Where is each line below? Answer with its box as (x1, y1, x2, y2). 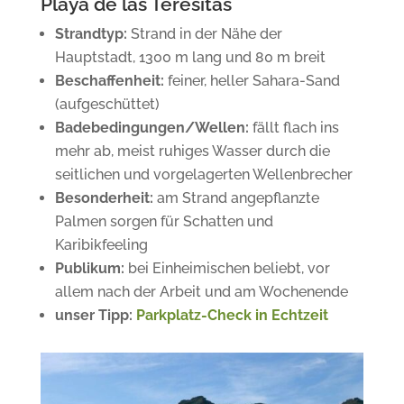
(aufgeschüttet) (54, 96, 160, 114)
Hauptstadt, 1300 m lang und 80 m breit (54, 49, 326, 67)
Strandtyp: (54, 25, 127, 43)
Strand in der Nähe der (126, 25, 282, 43)
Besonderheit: (54, 189, 157, 207)
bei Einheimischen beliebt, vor (124, 260, 330, 278)
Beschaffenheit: (54, 72, 164, 90)
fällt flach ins (248, 119, 339, 137)
